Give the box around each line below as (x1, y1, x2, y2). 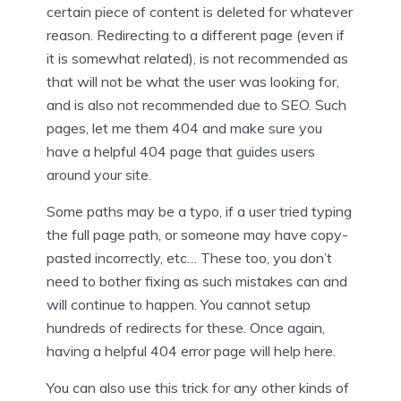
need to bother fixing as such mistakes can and (47, 271, 347, 290)
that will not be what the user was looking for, (47, 72, 339, 90)
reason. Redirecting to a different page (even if (47, 25, 345, 44)
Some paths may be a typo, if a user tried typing (47, 201, 352, 220)
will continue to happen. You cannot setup (47, 294, 311, 313)
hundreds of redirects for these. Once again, (47, 318, 325, 337)
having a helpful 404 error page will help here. (47, 341, 336, 360)
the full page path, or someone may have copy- (47, 225, 348, 243)
